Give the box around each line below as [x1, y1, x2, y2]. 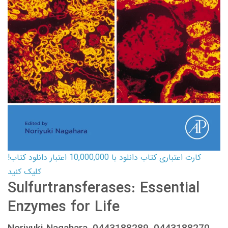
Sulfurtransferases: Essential [8, 177, 199, 201]
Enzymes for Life [8, 196, 120, 219]
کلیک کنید [8, 165, 41, 179]
